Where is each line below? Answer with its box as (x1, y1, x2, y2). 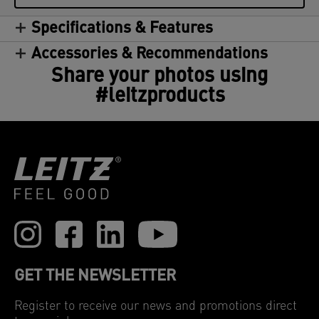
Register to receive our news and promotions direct (14, 300, 297, 313)
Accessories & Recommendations (31, 46, 268, 63)
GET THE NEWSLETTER (14, 268, 176, 285)
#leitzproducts (94, 87, 225, 107)
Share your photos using (51, 67, 268, 87)
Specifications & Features (31, 21, 213, 37)
